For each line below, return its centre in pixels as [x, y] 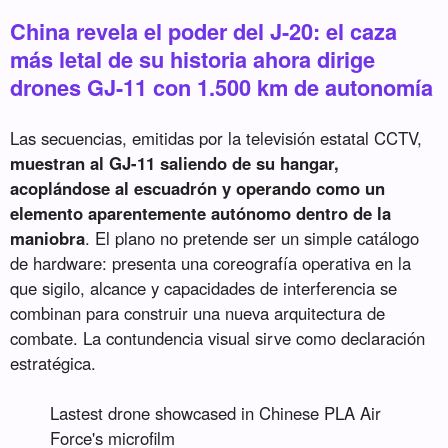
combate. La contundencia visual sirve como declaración [218, 337]
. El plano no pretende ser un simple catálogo [252, 237]
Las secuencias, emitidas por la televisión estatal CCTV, [216, 137]
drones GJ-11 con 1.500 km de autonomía [222, 86]
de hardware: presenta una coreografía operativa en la [211, 262]
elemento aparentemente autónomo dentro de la [201, 212]
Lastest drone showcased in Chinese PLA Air [216, 412]
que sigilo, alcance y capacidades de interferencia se [204, 287]
